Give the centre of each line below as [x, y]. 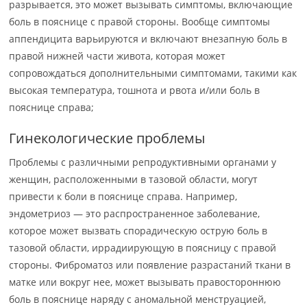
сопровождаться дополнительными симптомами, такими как [153, 73]
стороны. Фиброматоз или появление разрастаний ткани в [150, 265]
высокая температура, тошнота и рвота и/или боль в [135, 90]
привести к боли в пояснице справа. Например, [123, 196]
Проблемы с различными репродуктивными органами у [143, 162]
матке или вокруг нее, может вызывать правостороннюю [145, 282]
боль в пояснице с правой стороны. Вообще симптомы [140, 22]
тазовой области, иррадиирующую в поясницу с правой [143, 248]
